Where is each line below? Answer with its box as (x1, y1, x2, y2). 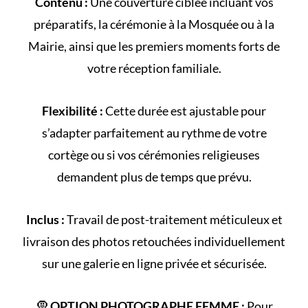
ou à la (239, 16, 274, 32)
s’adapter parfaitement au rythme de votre (41, 124, 267, 140)
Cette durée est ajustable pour (103, 102, 266, 118)
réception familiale (118, 60, 219, 76)
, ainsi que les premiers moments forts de (64, 38, 280, 54)
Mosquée (188, 16, 239, 32)
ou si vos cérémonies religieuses (89, 146, 260, 162)
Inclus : (25, 211, 65, 227)
